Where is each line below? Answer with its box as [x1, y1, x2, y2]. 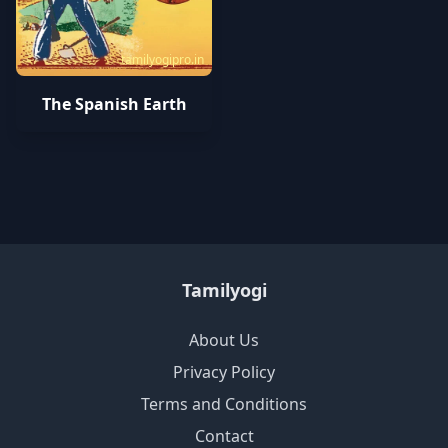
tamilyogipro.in [121, 51, 204, 68]
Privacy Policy [173, 361, 275, 383]
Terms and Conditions [141, 393, 307, 415]
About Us [189, 329, 259, 351]
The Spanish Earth [41, 93, 187, 115]
